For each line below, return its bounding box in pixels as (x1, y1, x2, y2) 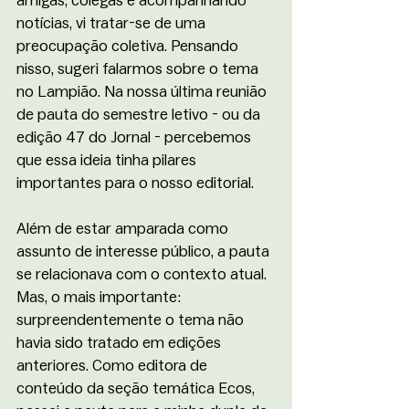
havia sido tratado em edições (16, 334, 225, 351)
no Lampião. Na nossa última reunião (16, 83, 270, 100)
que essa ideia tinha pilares (16, 152, 200, 168)
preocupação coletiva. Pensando (16, 37, 242, 54)
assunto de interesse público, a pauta (16, 243, 273, 259)
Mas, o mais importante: (16, 288, 184, 305)
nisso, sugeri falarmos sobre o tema (16, 60, 262, 77)
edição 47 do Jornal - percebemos (16, 129, 255, 145)
